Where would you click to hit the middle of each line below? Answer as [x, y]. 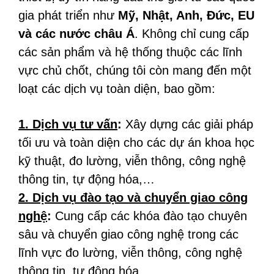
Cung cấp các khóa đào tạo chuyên [149, 216]
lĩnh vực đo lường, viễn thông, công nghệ [130, 253]
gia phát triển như [68, 15]
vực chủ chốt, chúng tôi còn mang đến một [135, 70]
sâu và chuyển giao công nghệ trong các [128, 234]
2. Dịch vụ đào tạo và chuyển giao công [133, 198]
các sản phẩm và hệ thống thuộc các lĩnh [130, 52]
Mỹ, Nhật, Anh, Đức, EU [186, 15]
